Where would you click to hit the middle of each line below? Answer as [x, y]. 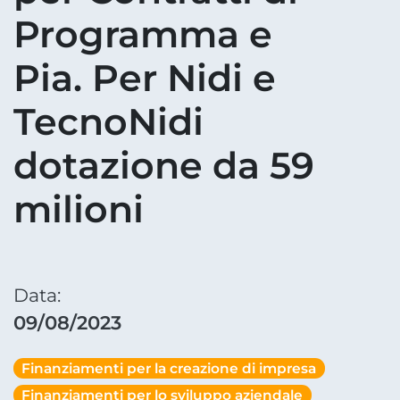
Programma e [143, 33]
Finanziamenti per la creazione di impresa [169, 368]
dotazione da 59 [164, 165]
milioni [79, 208]
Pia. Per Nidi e [145, 77]
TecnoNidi [108, 121]
